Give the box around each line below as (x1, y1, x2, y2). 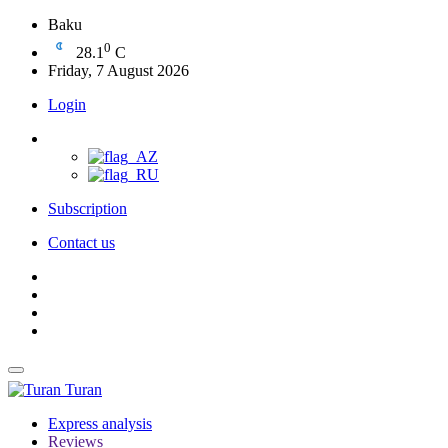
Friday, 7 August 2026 (48, 62, 189, 79)
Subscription (48, 200, 127, 217)
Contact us (48, 234, 115, 251)
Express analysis (48, 415, 152, 432)
